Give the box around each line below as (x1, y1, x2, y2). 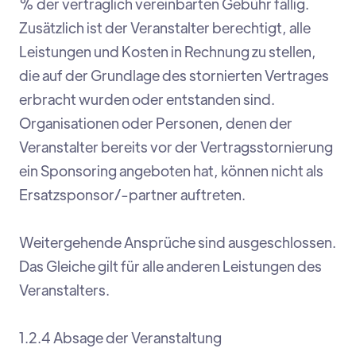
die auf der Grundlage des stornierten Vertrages (19, 66, 329, 85)
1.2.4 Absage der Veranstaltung (19, 328, 222, 347)
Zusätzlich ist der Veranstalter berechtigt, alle (19, 18, 311, 37)
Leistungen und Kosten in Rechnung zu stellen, (19, 42, 316, 61)
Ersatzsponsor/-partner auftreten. (19, 185, 246, 204)
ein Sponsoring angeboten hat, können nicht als (19, 161, 323, 180)
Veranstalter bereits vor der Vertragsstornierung (19, 137, 333, 157)
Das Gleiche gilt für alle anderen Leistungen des (19, 257, 322, 276)
